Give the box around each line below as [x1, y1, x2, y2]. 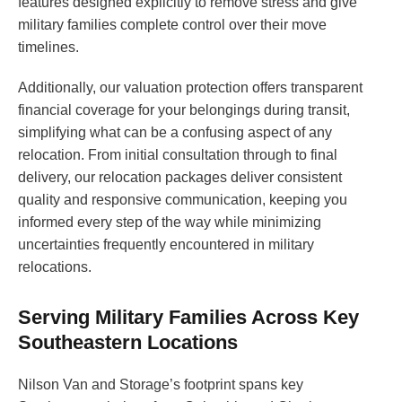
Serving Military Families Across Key [18, 306, 359, 329]
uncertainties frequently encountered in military [18, 237, 314, 253]
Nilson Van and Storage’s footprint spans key [18, 377, 303, 393]
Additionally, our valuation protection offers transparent [18, 80, 363, 96]
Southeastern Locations [18, 331, 238, 354]
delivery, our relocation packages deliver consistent [18, 170, 342, 186]
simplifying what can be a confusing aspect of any [18, 125, 332, 141]
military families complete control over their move [18, 17, 327, 33]
